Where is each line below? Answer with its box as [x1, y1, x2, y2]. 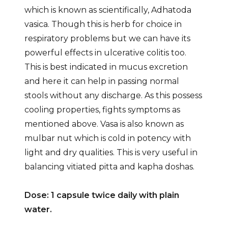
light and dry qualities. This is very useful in [24, 147, 197, 157]
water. [24, 204, 52, 214]
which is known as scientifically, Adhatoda [24, 5, 191, 15]
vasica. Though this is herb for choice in [24, 19, 182, 29]
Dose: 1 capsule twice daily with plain [24, 190, 179, 200]
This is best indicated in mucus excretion [24, 62, 188, 72]
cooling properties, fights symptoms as [24, 104, 180, 115]
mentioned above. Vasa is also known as [24, 119, 184, 129]
